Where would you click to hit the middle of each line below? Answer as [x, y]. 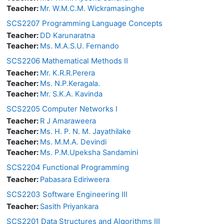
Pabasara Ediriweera [75, 179]
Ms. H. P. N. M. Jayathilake [85, 131]
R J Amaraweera [68, 121]
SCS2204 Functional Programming [68, 167]
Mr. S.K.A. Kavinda [71, 94]
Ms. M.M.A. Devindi [73, 142]
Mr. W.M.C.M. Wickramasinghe [92, 8]
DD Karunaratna [67, 35]
